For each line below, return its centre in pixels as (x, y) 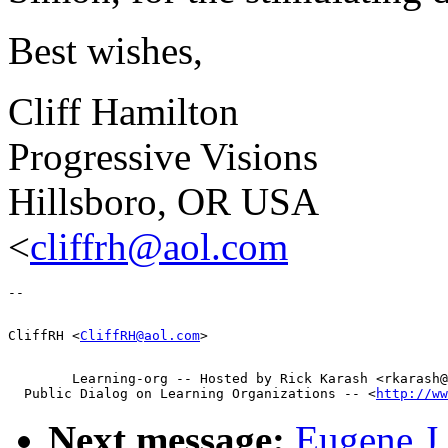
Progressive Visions (163, 156)
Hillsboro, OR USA (163, 201)
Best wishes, (105, 50)
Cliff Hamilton (123, 111)
